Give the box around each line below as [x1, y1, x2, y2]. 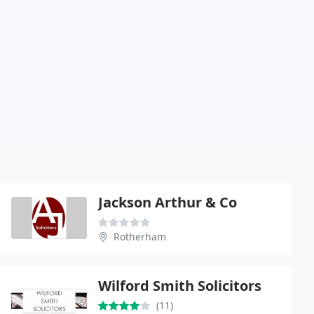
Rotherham [114, 229, 166, 243]
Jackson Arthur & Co [98, 192, 237, 212]
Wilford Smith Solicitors [98, 275, 261, 295]
